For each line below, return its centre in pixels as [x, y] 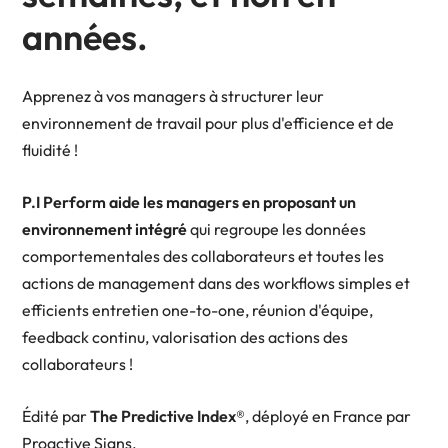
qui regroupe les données [276, 229]
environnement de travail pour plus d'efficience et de [208, 123]
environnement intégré [104, 229]
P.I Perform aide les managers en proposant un [189, 202]
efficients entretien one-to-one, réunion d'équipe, [197, 310]
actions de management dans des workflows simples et [216, 283]
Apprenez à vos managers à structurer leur [173, 96]
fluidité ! [50, 150]
